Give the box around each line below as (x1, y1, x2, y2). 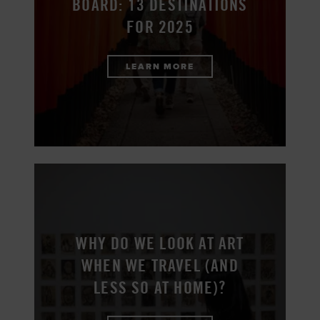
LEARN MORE (126, 61, 194, 73)
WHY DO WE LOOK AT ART (76, 233, 244, 254)
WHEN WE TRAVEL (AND (81, 255, 239, 276)
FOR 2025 (126, 16, 194, 38)
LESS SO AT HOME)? (94, 277, 226, 299)
